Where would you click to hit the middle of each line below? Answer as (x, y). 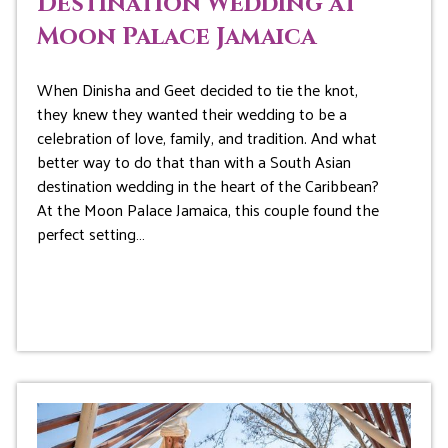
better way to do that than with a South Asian (193, 162)
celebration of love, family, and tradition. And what (206, 138)
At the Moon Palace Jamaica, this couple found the (207, 210)
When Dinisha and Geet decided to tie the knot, (197, 90)
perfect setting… (90, 234)
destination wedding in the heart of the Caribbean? (207, 186)
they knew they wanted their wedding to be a (191, 114)
